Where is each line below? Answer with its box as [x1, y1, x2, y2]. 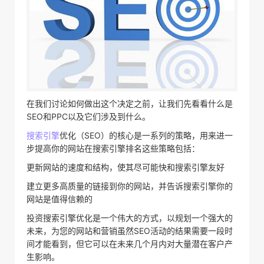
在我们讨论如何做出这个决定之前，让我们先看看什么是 [27, 98, 233, 108]
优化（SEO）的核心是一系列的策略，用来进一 [60, 130, 233, 140]
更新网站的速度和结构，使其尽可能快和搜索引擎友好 [27, 161, 225, 172]
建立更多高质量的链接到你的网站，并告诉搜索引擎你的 [27, 180, 233, 191]
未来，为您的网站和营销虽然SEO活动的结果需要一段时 [27, 225, 233, 236]
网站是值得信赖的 [27, 193, 93, 204]
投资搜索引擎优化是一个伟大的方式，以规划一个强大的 [27, 212, 233, 223]
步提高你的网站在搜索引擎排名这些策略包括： [27, 143, 200, 153]
